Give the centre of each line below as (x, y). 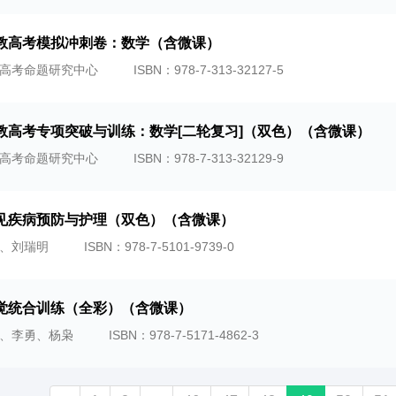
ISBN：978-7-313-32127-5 (209, 70)
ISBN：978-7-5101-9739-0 (159, 247)
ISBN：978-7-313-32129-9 (209, 158)
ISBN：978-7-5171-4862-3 (184, 335)
